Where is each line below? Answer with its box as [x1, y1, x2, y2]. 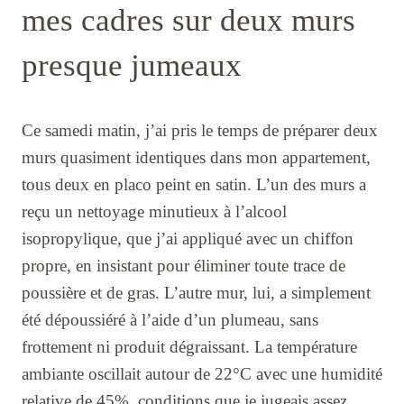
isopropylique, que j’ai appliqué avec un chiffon [22, 229, 353, 249]
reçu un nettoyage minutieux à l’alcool [22, 202, 287, 222]
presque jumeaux [22, 48, 242, 84]
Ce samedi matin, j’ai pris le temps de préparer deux [22, 121, 378, 141]
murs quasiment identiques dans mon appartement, [22, 148, 371, 168]
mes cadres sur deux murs [22, 3, 355, 39]
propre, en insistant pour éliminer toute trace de [22, 256, 345, 276]
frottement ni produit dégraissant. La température [22, 337, 357, 357]
